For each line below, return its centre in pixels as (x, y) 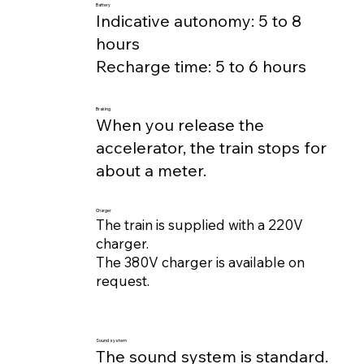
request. (123, 280)
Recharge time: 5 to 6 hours (201, 66)
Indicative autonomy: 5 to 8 (199, 20)
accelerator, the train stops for (212, 148)
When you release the (180, 125)
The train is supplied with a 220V (200, 224)
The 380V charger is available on (201, 262)
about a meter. (152, 171)
